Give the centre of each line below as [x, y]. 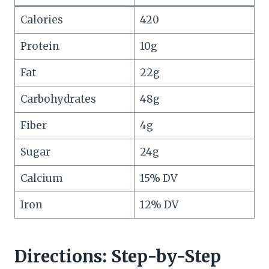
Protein [40, 47]
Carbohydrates [58, 99]
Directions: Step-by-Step [118, 257]
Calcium [41, 179]
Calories [41, 20]
